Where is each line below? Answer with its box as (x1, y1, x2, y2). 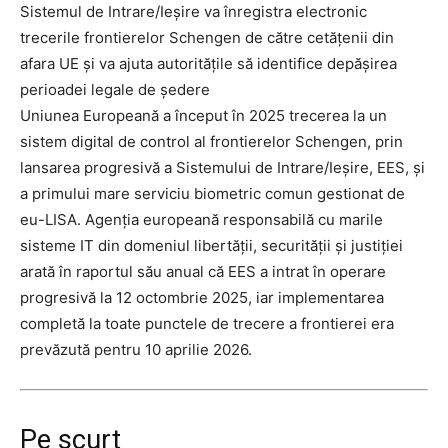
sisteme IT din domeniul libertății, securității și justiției (20, 236, 403, 256)
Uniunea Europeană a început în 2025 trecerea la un (20, 106, 387, 126)
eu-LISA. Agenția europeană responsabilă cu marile (20, 210, 383, 230)
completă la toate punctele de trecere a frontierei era (20, 314, 394, 334)
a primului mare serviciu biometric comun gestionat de (20, 184, 405, 204)
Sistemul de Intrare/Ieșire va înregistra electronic (20, 2, 367, 22)
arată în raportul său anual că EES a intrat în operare (20, 262, 386, 282)
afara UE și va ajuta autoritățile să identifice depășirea (20, 54, 397, 74)
